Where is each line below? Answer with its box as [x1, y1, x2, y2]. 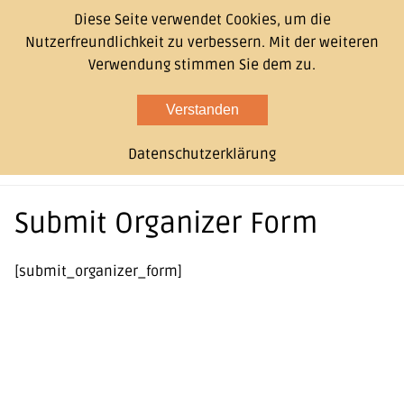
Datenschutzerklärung [128, 145, 276, 163]
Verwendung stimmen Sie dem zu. [88, 56, 316, 74]
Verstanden [165, 102, 239, 117]
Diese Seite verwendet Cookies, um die [73, 11, 331, 29]
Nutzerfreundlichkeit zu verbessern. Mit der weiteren [25, 33, 379, 51]
